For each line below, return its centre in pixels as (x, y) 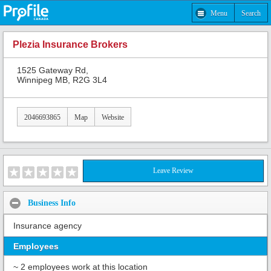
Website (113, 117)
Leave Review (173, 171)
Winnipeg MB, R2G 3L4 (62, 80)
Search (251, 13)
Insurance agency (47, 226)
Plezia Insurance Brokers (70, 45)
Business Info (52, 203)
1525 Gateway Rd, (53, 70)
